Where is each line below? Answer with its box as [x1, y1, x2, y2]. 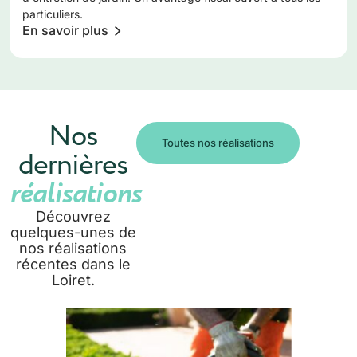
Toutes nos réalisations [162, 136, 274, 149]
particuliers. [22, 7, 83, 21]
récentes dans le [15, 256, 131, 273]
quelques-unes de [10, 224, 136, 241]
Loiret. [51, 272, 95, 288]
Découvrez [35, 208, 111, 225]
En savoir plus [22, 22, 108, 38]
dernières [18, 145, 127, 185]
